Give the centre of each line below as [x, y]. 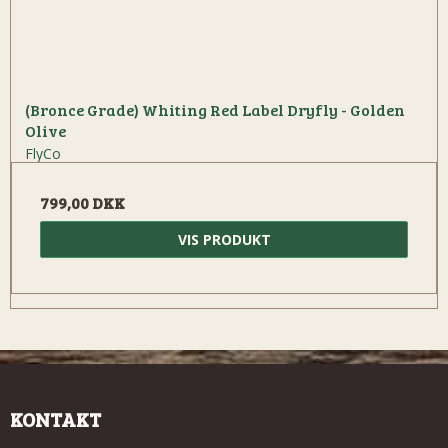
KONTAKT [55, 418]
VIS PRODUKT [224, 239]
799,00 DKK [82, 202]
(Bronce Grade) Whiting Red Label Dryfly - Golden [215, 109]
